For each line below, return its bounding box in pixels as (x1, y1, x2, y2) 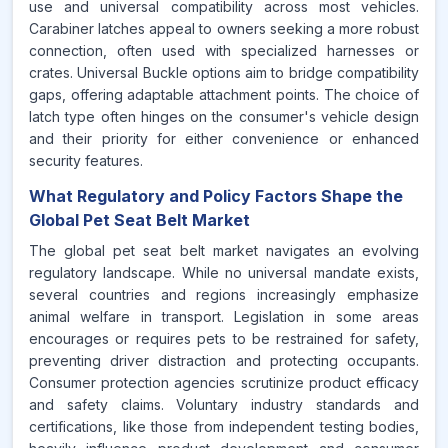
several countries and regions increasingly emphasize (29, 286, 419, 303)
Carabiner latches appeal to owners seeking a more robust (29, 20, 419, 37)
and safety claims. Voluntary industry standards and (29, 396, 419, 413)
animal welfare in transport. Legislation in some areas (29, 308, 419, 325)
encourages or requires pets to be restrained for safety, (29, 330, 419, 347)
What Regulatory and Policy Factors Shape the (29, 186, 403, 206)
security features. (29, 152, 143, 169)
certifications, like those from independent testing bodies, (29, 418, 419, 435)
